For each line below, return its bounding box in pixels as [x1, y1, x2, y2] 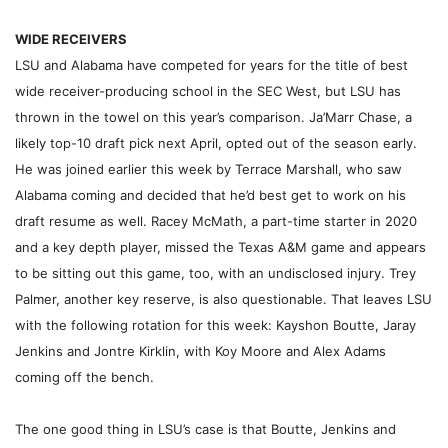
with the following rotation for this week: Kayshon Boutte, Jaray [15, 317, 416, 334]
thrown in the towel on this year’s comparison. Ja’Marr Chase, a [15, 109, 412, 126]
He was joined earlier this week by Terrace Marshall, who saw [15, 161, 402, 178]
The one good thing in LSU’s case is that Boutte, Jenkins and [15, 421, 396, 438]
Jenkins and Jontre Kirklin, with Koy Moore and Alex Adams [15, 343, 386, 360]
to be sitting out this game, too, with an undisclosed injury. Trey [15, 265, 416, 282]
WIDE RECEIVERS [15, 31, 127, 48]
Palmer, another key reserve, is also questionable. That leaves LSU [15, 291, 432, 308]
